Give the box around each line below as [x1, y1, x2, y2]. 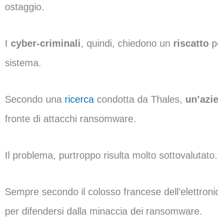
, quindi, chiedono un [81, 38, 173, 49]
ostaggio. [5, 1, 47, 12]
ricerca [65, 94, 94, 105]
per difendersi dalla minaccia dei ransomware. [5, 206, 205, 217]
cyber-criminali [11, 38, 81, 49]
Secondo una [5, 94, 65, 105]
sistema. [5, 57, 41, 68]
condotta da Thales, [94, 94, 185, 105]
